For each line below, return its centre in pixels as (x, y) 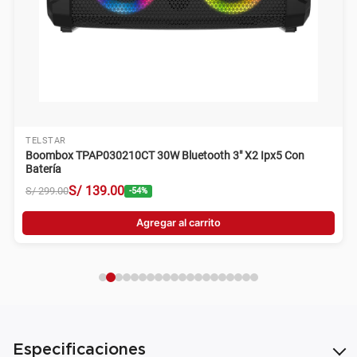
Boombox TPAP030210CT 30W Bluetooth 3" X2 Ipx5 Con (165, 156)
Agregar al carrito (178, 223)
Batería (43, 169)
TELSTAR (46, 141)
